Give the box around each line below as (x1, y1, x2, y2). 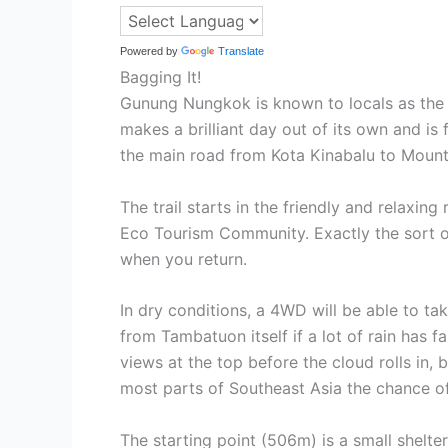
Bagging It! (120, 67, 201, 88)
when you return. (120, 248, 247, 269)
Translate (218, 45, 264, 58)
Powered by (120, 45, 181, 58)
